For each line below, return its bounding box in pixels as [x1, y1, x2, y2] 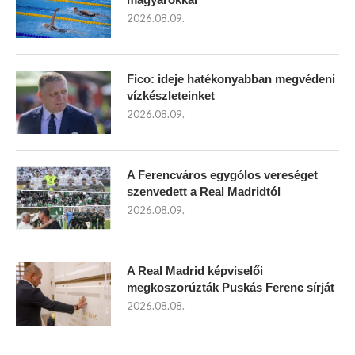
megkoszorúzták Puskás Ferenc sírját [127, 281, 334, 295]
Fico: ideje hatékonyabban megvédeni [127, 72, 335, 86]
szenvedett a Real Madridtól [127, 185, 281, 199]
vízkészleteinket [127, 89, 215, 103]
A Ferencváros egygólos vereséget [127, 168, 318, 182]
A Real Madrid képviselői [127, 264, 263, 278]
